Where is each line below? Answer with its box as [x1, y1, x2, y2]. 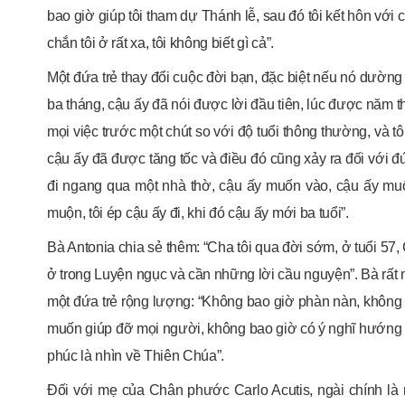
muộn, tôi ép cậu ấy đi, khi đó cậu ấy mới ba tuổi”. [47, 205, 349, 221]
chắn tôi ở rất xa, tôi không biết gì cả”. [47, 35, 274, 52]
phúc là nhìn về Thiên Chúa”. [47, 348, 225, 364]
